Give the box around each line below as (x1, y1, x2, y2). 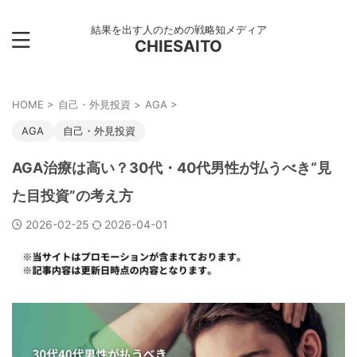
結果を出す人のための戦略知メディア (90, 23, 267, 36)
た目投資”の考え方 (12, 187, 133, 204)
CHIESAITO (135, 37, 222, 56)
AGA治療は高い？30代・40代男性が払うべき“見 (12, 159, 331, 176)
